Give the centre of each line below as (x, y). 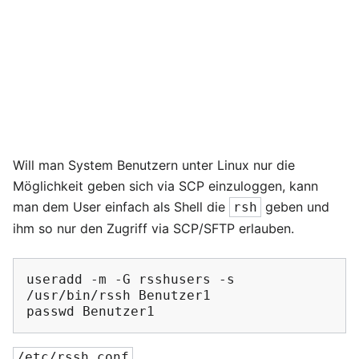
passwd (50, 311)
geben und (295, 207)
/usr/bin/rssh (79, 295)
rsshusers (175, 279)
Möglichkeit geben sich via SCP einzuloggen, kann (165, 186)
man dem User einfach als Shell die (121, 207)
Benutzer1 (175, 295)
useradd (54, 279)
